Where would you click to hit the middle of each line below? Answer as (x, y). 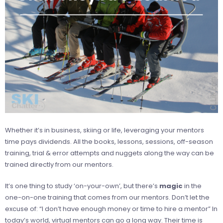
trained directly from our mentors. (59, 164)
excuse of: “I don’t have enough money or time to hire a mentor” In (111, 209)
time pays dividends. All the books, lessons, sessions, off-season (109, 141)
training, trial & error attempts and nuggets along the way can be (110, 153)
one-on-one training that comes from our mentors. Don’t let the (107, 197)
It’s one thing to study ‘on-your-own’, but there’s (82, 186)
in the (192, 186)
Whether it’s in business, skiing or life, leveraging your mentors (105, 130)
